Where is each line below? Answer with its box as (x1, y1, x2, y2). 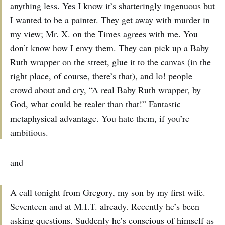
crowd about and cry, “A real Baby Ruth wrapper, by (10, 84, 201, 96)
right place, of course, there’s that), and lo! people (10, 70, 192, 82)
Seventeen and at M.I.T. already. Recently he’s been (10, 200, 199, 213)
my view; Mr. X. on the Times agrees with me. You (10, 28, 198, 40)
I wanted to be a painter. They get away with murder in (10, 14, 210, 26)
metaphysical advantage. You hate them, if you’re (10, 112, 189, 125)
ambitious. (10, 126, 48, 139)
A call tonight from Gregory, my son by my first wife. (10, 186, 205, 199)
